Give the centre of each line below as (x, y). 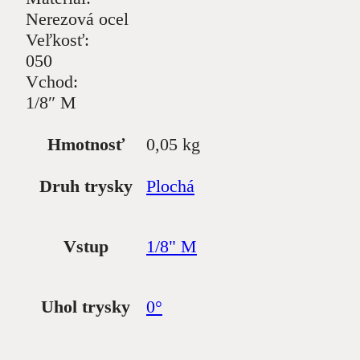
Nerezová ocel (77, 19)
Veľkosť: (57, 40)
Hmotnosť (86, 144)
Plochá (170, 186)
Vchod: (52, 82)
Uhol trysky (86, 306)
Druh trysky (86, 186)
